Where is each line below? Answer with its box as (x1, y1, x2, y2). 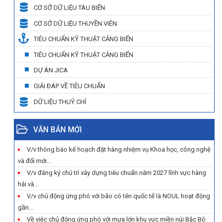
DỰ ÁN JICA (34, 66, 68, 74)
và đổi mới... (17, 157, 51, 165)
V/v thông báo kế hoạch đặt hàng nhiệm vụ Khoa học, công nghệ (26, 145, 211, 153)
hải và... (17, 180, 39, 188)
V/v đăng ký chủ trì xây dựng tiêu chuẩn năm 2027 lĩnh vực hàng (26, 168, 206, 176)
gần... (17, 203, 33, 211)
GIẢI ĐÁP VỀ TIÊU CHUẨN (34, 82, 105, 90)
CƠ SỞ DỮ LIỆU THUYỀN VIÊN (34, 19, 117, 27)
